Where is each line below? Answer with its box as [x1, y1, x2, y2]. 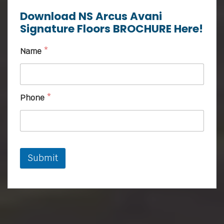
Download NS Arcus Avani [20, 8, 162, 24]
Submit [27, 152, 58, 163]
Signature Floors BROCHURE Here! [20, 21, 203, 36]
